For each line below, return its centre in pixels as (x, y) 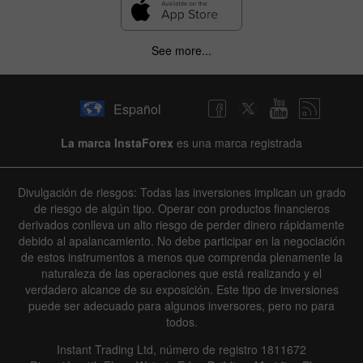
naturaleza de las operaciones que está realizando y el (181, 273)
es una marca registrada (238, 143)
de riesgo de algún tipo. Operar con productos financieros (181, 209)
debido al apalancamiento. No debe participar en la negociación (181, 241)
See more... (181, 51)
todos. (181, 322)
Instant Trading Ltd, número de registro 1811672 (181, 350)
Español (137, 109)
